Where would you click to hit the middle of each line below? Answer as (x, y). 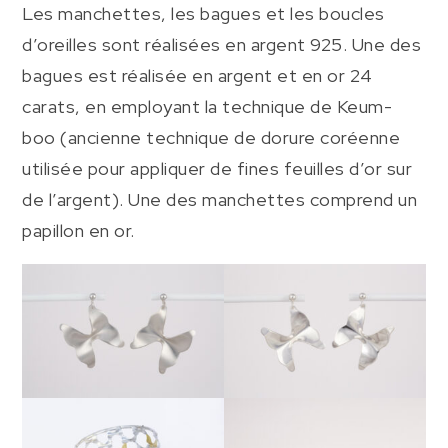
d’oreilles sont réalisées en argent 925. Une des (222, 45)
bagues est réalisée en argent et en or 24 (197, 76)
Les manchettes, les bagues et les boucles (203, 14)
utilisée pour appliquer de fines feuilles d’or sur (217, 169)
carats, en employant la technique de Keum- (207, 107)
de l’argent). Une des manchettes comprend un (220, 200)
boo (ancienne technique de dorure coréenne (211, 138)
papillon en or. (78, 231)
